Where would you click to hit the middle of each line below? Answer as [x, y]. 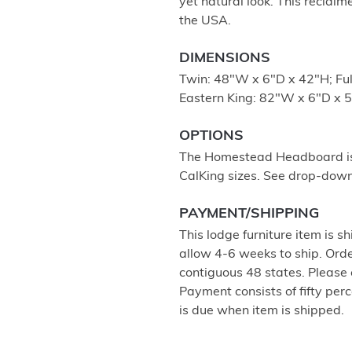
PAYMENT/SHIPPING [249, 214]
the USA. [205, 21]
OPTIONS [211, 136]
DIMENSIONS [225, 59]
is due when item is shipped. [262, 311]
